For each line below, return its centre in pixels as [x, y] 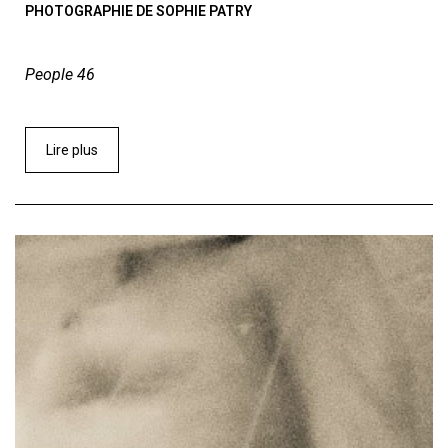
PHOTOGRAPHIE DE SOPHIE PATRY [138, 10]
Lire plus [72, 149]
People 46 [60, 74]
